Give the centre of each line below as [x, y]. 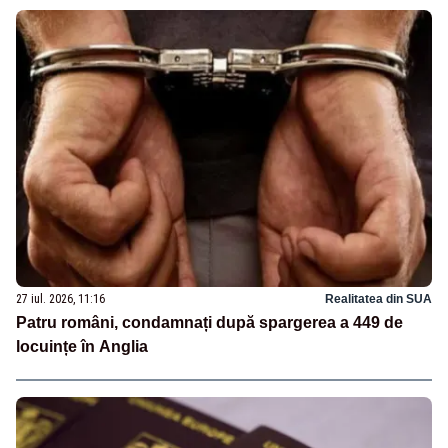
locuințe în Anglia [82, 346]
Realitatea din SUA [378, 298]
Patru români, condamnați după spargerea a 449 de [209, 322]
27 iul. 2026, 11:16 [60, 298]
